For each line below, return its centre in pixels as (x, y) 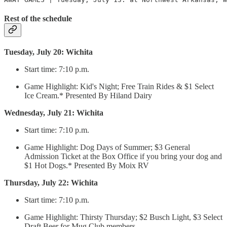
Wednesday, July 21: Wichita (54, 113)
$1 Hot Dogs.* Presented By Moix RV (87, 166)
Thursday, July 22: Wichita (51, 183)
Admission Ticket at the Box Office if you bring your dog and (123, 157)
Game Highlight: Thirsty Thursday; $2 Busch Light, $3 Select (123, 217)
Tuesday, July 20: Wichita (48, 52)
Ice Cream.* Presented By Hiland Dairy (88, 96)
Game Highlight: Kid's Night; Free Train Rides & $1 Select (119, 87)
